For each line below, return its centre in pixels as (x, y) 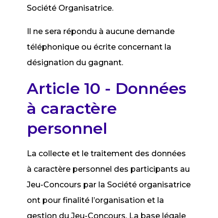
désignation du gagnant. (75, 63)
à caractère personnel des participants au (109, 169)
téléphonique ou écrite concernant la (99, 47)
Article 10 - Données (107, 88)
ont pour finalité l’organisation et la (96, 200)
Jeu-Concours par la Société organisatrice (109, 185)
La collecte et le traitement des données (107, 154)
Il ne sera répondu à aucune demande (101, 31)
